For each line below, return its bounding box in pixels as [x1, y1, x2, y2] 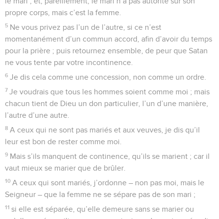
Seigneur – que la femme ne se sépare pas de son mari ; [5, 190, 196, 198]
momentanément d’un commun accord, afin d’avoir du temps [5, 35, 212, 43]
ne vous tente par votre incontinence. [5, 58, 133, 66]
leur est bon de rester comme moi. [5, 137, 122, 146]
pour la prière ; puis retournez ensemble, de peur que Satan [5, 46, 208, 55]
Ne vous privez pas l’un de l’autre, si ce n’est [10, 23, 162, 31]
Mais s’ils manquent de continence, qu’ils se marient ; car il [10, 152, 210, 160]
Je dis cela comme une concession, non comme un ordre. [10, 73, 207, 81]
